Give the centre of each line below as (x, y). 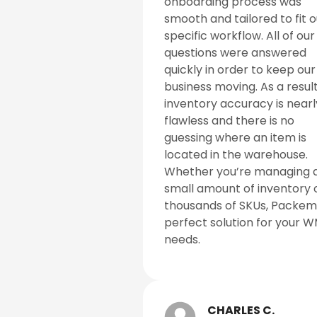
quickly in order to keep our (240, 70)
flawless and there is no (229, 121)
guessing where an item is (235, 138)
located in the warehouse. (236, 155)
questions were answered (235, 53)
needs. (182, 240)
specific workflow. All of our (239, 36)
